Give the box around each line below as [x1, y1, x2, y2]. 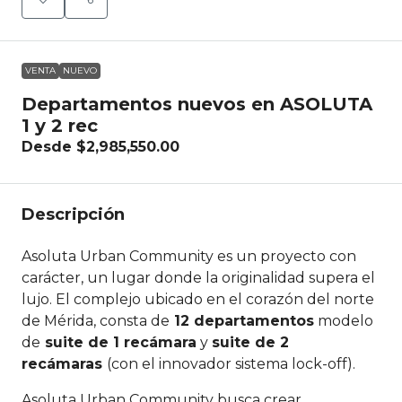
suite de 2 [212, 334, 289, 351]
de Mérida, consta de [22, 312, 170, 329]
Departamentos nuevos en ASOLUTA [22, 93, 372, 115]
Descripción [22, 205, 125, 224]
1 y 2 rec [22, 115, 98, 136]
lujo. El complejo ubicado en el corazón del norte [22, 291, 374, 308]
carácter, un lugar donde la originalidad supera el [22, 269, 375, 286]
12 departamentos [170, 312, 314, 329]
